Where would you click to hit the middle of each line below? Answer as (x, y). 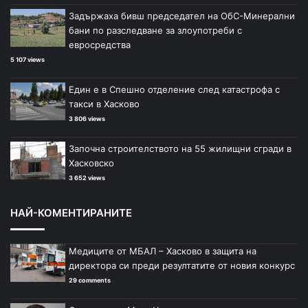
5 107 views (27, 59)
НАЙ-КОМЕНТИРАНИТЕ (71, 212)
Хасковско (91, 163)
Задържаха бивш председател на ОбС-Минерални (182, 15)
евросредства (100, 44)
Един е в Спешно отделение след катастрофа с (174, 89)
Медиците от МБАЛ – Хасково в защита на (163, 251)
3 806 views (87, 118)
